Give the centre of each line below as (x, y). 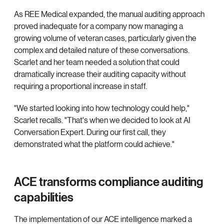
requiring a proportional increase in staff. (80, 86)
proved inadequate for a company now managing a (98, 26)
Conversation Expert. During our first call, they (90, 132)
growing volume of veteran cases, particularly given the (105, 38)
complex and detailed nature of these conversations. (102, 50)
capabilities (44, 198)
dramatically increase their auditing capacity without (100, 74)
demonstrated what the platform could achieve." (95, 144)
